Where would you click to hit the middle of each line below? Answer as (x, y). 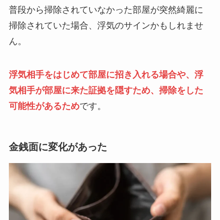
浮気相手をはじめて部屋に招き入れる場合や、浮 (106, 74)
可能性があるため (44, 106)
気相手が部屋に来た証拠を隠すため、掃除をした (106, 90)
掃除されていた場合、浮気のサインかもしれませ (106, 25)
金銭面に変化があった (58, 147)
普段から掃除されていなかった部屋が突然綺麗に (106, 10)
